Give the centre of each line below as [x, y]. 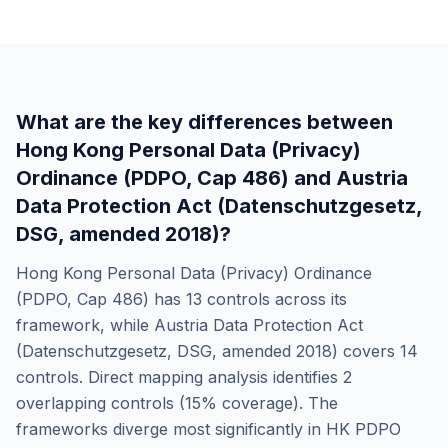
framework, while [85, 325]
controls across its [274, 299]
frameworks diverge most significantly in [171, 429]
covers [369, 351]
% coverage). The [269, 403]
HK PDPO [363, 429]
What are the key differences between [204, 122]
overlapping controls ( [100, 403]
